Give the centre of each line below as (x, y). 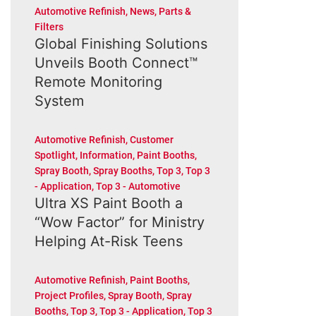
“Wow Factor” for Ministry (119, 222)
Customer (151, 140)
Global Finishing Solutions (121, 44)
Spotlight (55, 155)
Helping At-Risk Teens (108, 241)
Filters (49, 27)
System (59, 101)
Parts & (175, 11)
